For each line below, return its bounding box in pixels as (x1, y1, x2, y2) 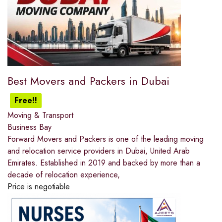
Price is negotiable (7, 181, 70, 193)
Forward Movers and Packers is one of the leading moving (7, 133, 204, 145)
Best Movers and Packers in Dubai (7, 73, 169, 89)
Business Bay (7, 121, 52, 133)
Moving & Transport (7, 110, 73, 121)
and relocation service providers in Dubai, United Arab (7, 145, 190, 157)
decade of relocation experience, (7, 169, 120, 181)
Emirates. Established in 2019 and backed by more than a (7, 157, 200, 169)
